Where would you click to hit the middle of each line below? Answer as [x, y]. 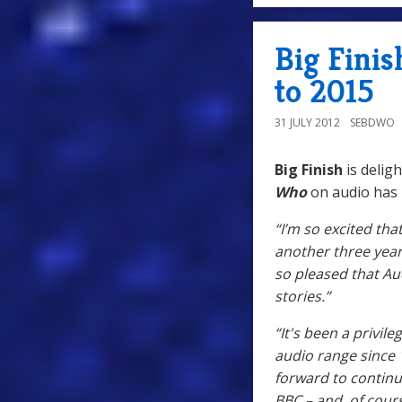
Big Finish [309, 170]
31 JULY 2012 [307, 123]
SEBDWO [372, 123]
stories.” [302, 297]
